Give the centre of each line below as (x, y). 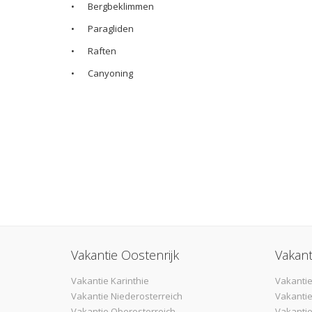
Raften (103, 50)
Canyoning (110, 73)
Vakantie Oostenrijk (125, 255)
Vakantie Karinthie (110, 280)
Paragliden (112, 28)
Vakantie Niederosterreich (127, 296)
